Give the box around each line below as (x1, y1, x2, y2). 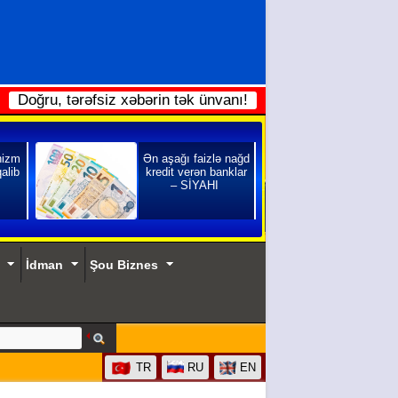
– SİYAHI (170, 179, 222, 192)
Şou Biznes (89, 258, 158, 272)
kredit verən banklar (145, 165, 247, 179)
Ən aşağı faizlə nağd (142, 152, 250, 165)
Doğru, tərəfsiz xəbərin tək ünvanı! (17, 92, 248, 108)
